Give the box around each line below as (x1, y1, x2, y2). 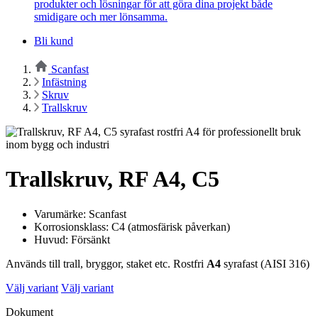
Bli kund (34, 34, 73, 47)
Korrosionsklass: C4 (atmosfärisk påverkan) (34, 220, 230, 233)
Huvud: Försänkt (34, 233, 110, 246)
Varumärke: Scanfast (34, 207, 126, 220)
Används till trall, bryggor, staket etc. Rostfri (6, 257, 207, 270)
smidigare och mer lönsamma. (34, 10, 168, 23)
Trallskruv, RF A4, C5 (6, 166, 219, 192)
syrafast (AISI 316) (221, 257, 309, 270)
